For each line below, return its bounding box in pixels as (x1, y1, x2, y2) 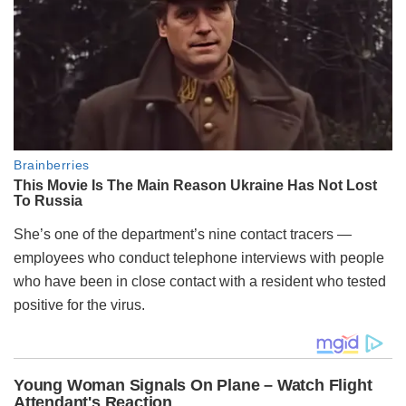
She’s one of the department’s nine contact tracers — (14, 227, 352, 243)
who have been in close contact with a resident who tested (14, 274, 386, 290)
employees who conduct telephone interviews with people (14, 250, 384, 266)
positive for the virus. (14, 297, 145, 314)
